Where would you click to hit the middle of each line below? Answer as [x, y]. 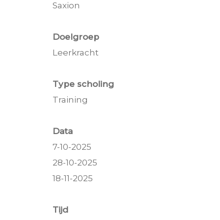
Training [70, 99]
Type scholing [83, 84]
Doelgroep [76, 37]
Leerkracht [76, 52]
